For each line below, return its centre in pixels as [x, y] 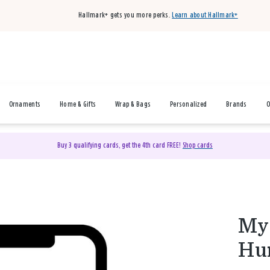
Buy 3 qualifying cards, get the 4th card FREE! [120, 146]
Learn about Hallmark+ [205, 15]
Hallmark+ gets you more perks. [124, 15]
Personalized [189, 105]
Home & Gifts [78, 105]
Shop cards [197, 146]
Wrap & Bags [133, 105]
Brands [237, 105]
